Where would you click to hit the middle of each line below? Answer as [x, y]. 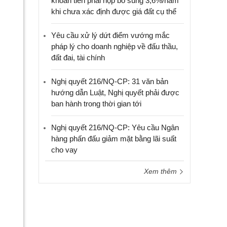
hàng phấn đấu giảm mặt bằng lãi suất [114, 139]
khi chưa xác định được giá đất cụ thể [114, 11]
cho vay [64, 150]
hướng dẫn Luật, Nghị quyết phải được [115, 92]
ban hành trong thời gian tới [96, 104]
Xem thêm [161, 171]
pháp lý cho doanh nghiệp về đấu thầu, [115, 46]
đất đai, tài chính [78, 58]
